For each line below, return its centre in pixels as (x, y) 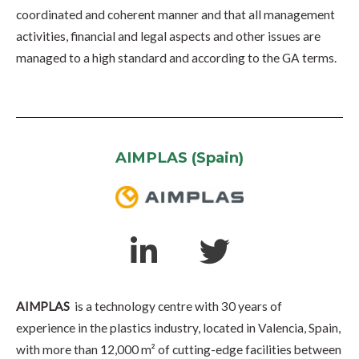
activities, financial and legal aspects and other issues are (168, 36)
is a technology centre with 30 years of (176, 306)
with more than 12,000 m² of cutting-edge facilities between (179, 349)
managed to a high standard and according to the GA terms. (176, 58)
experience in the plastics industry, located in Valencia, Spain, (178, 327)
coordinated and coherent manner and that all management (175, 15)
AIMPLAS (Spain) (179, 157)
